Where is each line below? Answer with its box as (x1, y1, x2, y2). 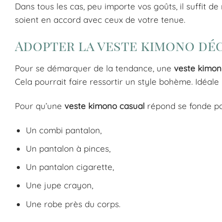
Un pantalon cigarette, (26, 162, 114, 172)
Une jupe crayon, (26, 180, 94, 191)
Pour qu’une (15, 100, 64, 111)
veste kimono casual (64, 100, 145, 111)
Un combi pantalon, (26, 124, 102, 135)
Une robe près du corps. (26, 198, 121, 209)
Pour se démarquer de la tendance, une (15, 62, 174, 73)
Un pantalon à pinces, (26, 143, 111, 154)
